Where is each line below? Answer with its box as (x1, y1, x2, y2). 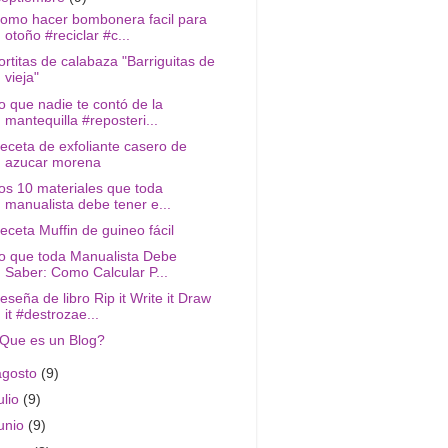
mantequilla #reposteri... (4, 112, 158, 128)
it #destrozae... (4, 307, 99, 323)
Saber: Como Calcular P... (4, 265, 168, 280)
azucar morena (4, 154, 101, 170)
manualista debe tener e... (4, 196, 171, 212)
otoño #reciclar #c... (4, 28, 130, 44)
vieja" (4, 70, 39, 86)
